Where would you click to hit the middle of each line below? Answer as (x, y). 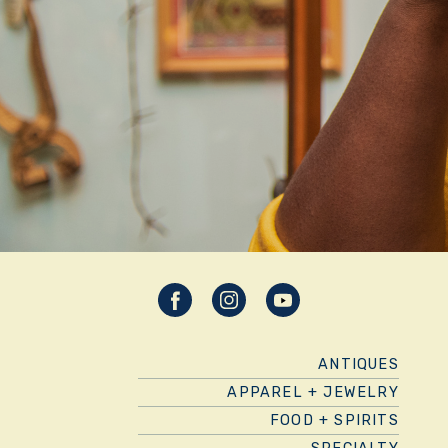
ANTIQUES (358, 364)
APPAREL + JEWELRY (313, 392)
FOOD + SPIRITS (334, 420)
